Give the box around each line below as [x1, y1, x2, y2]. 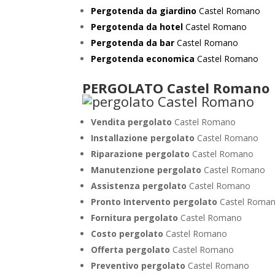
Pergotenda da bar [91, 37, 175, 48]
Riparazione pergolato [91, 148, 190, 160]
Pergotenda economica [91, 53, 195, 64]
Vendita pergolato [91, 116, 172, 128]
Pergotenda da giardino [91, 5, 197, 17]
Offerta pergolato [91, 244, 173, 255]
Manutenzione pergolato [91, 164, 204, 176]
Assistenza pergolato [91, 180, 190, 192]
